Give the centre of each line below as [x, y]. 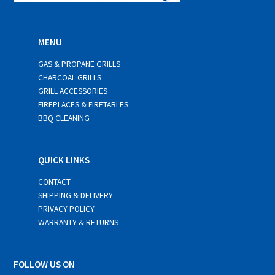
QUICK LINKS [64, 160]
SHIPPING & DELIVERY [76, 195]
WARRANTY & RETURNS [79, 222]
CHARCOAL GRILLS [70, 77]
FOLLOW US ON [45, 264]
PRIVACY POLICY [67, 209]
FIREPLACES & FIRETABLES [83, 104]
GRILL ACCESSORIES [73, 91]
